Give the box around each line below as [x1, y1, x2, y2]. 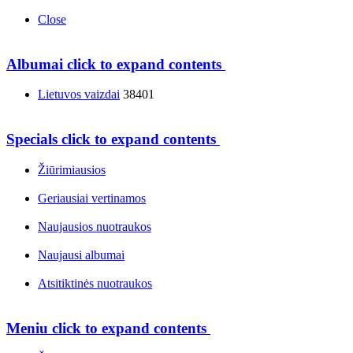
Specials [6, 131, 58, 148]
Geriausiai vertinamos [38, 191, 146, 205]
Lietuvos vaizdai [38, 87, 120, 102]
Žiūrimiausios [38, 162, 106, 176]
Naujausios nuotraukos [38, 219, 151, 233]
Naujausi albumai [38, 247, 124, 262]
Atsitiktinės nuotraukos [38, 276, 152, 290]
